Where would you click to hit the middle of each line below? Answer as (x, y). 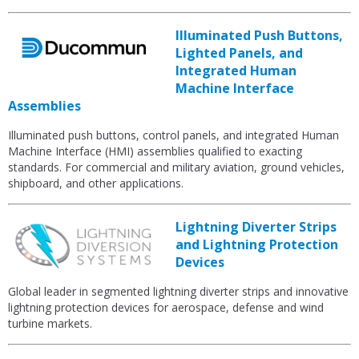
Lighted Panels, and (239, 53)
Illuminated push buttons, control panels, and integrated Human (173, 135)
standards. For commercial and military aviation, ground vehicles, (176, 167)
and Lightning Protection (257, 245)
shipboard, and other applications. (96, 184)
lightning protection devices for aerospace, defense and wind (166, 308)
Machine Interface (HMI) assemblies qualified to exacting (155, 151)
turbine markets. (50, 324)
